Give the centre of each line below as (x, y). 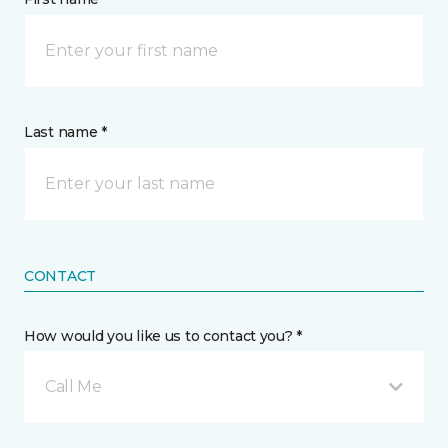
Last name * (65, 132)
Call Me (73, 386)
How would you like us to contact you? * (163, 336)
